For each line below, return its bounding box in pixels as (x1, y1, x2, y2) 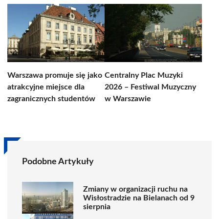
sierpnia (83, 202, 110, 211)
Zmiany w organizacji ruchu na (83, 185, 188, 193)
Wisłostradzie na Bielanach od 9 (83, 194, 195, 202)
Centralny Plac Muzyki (105, 71, 183, 79)
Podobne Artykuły (22, 157, 94, 166)
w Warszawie (105, 95, 151, 103)
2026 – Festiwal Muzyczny (105, 83, 196, 91)
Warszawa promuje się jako (7, 71, 102, 79)
